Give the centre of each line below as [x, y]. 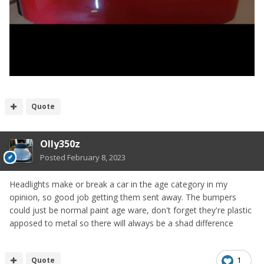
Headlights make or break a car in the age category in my [118, 184]
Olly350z [60, 144]
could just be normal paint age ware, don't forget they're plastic [131, 210]
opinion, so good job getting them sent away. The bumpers [123, 197]
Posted [54, 158]
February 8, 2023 [96, 158]
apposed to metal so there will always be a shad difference [123, 223]
